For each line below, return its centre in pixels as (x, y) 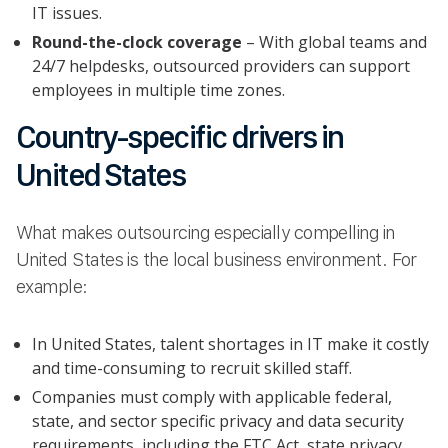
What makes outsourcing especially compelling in (205, 232)
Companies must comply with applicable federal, (212, 396)
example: (52, 286)
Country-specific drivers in (180, 136)
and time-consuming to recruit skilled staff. (192, 368)
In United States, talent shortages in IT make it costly (230, 344)
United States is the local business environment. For (216, 259)
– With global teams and (334, 41)
